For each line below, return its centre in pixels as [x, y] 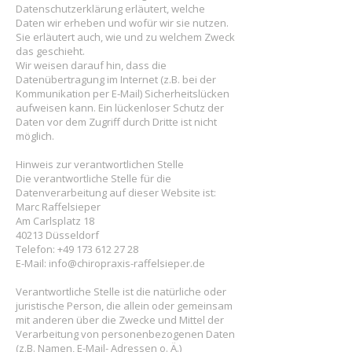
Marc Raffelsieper [58, 207]
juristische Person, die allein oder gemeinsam [124, 306]
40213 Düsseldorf [57, 235]
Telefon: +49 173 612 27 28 [77, 249]
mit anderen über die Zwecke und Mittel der [120, 320]
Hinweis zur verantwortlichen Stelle [100, 164]
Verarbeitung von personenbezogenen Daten [125, 334]
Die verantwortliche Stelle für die [93, 178]
